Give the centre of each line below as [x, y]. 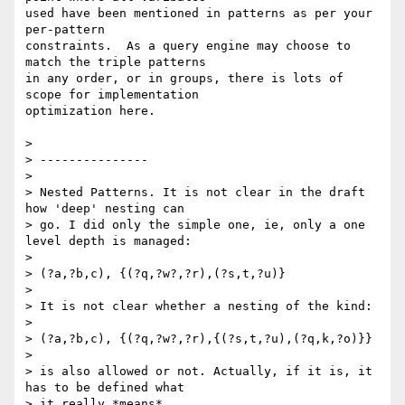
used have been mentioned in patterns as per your [199, 14]
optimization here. [90, 111]
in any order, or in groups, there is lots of [184, 79]
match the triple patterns [116, 62]
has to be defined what [105, 388]
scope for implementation [112, 95]
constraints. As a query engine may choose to [188, 46]
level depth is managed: [108, 241]
